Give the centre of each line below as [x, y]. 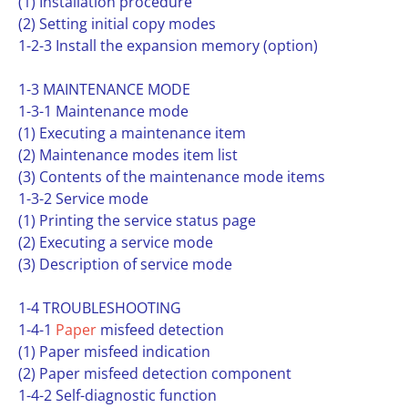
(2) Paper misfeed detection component [155, 373]
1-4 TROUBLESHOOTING [100, 308]
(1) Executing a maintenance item [132, 133]
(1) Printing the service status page [137, 220]
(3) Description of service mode [125, 264]
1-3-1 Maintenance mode [103, 111]
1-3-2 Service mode [83, 199]
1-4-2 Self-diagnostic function [117, 395]
